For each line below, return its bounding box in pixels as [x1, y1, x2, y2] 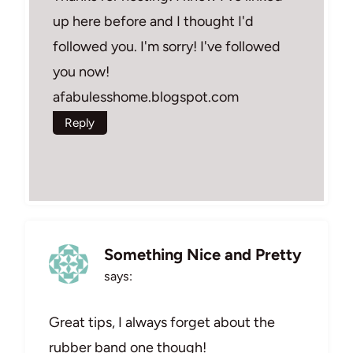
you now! [53, 63, 110, 81]
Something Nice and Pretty [104, 245, 302, 265]
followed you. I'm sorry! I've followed [53, 38, 281, 56]
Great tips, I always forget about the [49, 313, 275, 331]
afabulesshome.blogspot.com [53, 88, 239, 106]
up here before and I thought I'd [53, 13, 254, 31]
